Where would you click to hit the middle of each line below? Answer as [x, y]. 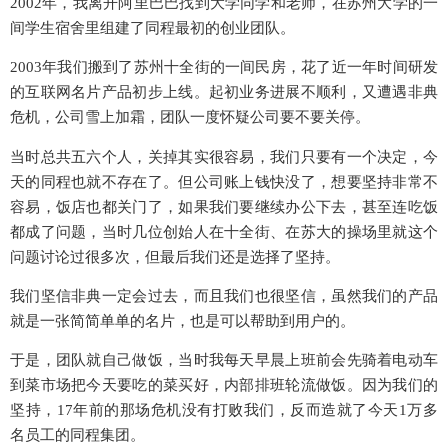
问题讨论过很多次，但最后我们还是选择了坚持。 [175, 256]
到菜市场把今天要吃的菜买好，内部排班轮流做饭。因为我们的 [224, 385]
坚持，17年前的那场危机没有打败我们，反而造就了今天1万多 [224, 410]
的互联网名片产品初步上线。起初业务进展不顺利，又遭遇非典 [224, 92]
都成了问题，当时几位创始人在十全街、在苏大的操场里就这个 [224, 231]
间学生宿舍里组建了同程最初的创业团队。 [152, 27]
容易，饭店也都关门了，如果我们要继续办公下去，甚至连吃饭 [224, 206]
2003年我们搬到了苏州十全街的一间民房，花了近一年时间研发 [224, 67]
